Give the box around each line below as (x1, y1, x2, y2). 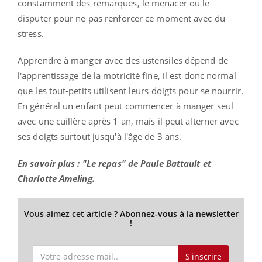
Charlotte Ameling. (18, 172, 95, 184)
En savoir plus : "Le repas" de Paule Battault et (18, 157, 211, 169)
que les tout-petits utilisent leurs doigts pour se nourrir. (18, 84, 243, 96)
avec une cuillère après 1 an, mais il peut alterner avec (18, 115, 239, 127)
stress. (18, 27, 44, 39)
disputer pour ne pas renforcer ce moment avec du (18, 12, 225, 24)
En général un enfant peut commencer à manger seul (18, 99, 233, 112)
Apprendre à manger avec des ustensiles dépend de (18, 54, 228, 66)
